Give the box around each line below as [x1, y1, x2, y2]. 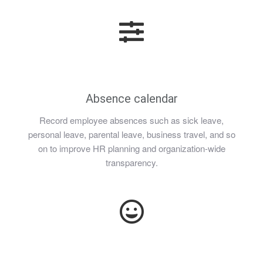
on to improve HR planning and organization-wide [38, 142, 225, 154]
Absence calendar [85, 92, 178, 106]
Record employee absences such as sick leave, [39, 114, 224, 126]
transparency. [105, 156, 158, 168]
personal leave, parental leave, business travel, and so [28, 128, 235, 140]
